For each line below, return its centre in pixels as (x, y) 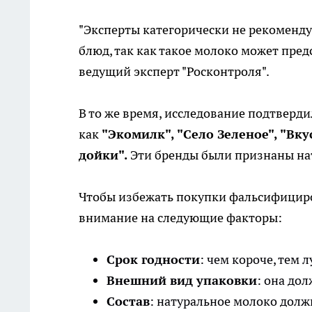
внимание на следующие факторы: (180, 218)
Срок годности (153, 259)
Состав (128, 301)
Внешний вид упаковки (182, 280)
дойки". (103, 155)
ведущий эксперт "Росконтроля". (174, 71)
